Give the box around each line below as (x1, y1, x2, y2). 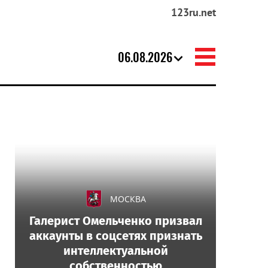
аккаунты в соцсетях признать (29, 229, 202, 243)
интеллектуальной (63, 243, 168, 258)
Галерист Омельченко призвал (29, 214, 202, 228)
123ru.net (171, 5, 216, 19)
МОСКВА (110, 193, 146, 205)
